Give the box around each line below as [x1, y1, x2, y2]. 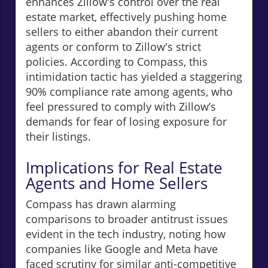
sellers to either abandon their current [26, 24, 218, 39]
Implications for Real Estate [26, 156, 223, 178]
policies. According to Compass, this [26, 54, 208, 69]
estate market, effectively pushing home [26, 9, 227, 24]
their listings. [26, 129, 91, 144]
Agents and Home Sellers [26, 172, 208, 194]
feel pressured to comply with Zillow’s [26, 99, 216, 114]
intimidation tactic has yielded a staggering [26, 69, 242, 84]
